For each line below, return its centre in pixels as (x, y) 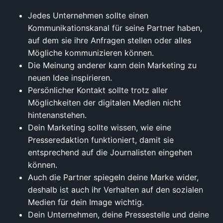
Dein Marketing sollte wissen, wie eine (100, 128)
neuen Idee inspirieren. (70, 78)
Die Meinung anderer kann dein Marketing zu (112, 65)
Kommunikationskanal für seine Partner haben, (115, 28)
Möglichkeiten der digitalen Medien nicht (105, 103)
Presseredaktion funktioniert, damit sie (101, 140)
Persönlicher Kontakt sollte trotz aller (98, 90)
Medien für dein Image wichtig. (86, 202)
